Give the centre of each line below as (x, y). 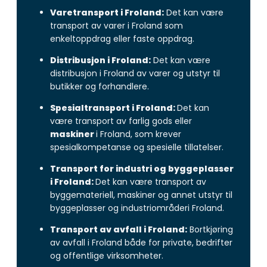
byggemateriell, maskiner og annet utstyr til (141, 195)
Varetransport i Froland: (107, 12)
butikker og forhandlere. (100, 86)
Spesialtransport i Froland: (114, 108)
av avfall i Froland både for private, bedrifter (141, 242)
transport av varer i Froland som (117, 25)
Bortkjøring (210, 229)
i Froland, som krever (139, 134)
